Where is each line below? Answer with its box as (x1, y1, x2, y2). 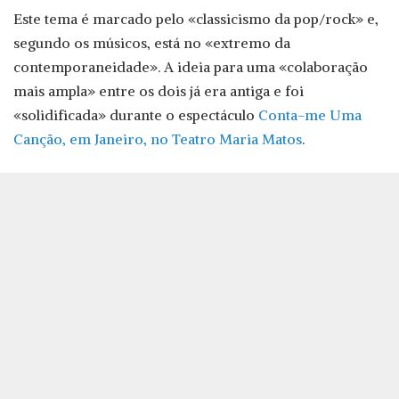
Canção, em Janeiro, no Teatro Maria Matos (13, 130, 302, 149)
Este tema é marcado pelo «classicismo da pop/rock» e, (13, 10, 379, 28)
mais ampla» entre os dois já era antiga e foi (13, 82, 304, 101)
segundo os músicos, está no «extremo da (13, 34, 290, 53)
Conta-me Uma (258, 106, 362, 125)
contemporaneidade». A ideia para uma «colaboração (13, 58, 368, 77)
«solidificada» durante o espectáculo (13, 106, 258, 125)
